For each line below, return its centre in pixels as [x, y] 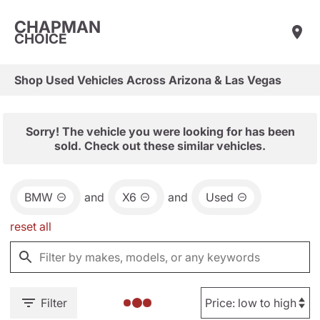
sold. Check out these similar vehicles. [160, 146]
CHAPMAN [57, 27]
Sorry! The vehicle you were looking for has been [160, 131]
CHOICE [41, 39]
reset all [31, 226]
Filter [54, 303]
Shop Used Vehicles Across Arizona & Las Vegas [148, 80]
